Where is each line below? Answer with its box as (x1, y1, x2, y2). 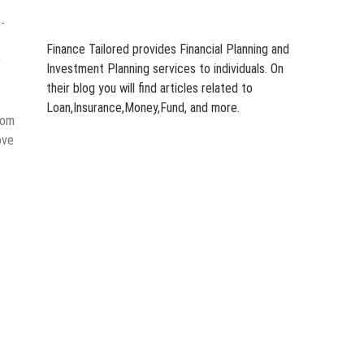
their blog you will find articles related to (45, 80, 253, 97)
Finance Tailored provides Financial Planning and (45, 41, 289, 58)
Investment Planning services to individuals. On (45, 61, 284, 77)
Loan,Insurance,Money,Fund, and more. (45, 100, 240, 116)
